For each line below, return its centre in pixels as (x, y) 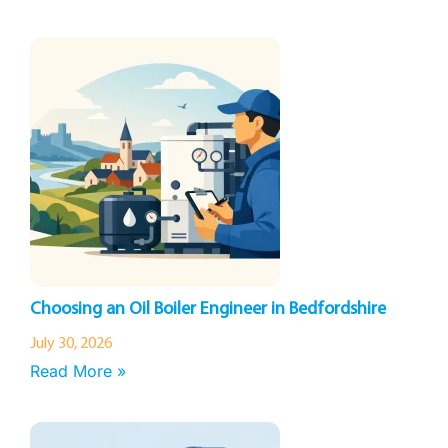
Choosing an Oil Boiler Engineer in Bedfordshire (208, 309)
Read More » (78, 371)
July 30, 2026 (71, 344)
